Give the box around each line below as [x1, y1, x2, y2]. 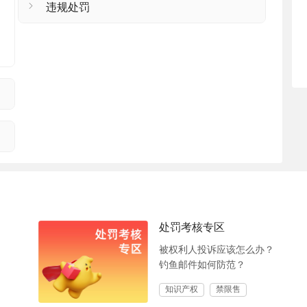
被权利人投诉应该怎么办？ [159, 245, 274, 255]
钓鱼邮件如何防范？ [159, 260, 245, 270]
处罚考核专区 [159, 221, 225, 233]
